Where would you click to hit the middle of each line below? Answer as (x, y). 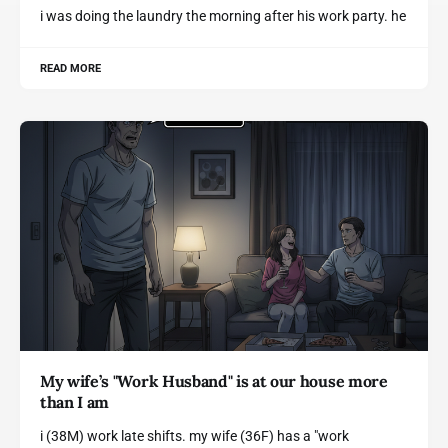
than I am (75, 401)
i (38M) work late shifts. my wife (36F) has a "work (194, 435)
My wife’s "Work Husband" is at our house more (214, 380)
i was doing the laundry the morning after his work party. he (223, 16)
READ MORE (71, 68)
